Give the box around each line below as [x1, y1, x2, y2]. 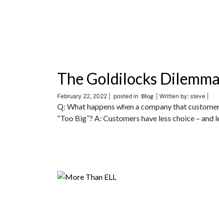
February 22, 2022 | [57, 92, 110, 100]
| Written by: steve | [153, 92, 209, 100]
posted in [110, 92, 141, 100]
